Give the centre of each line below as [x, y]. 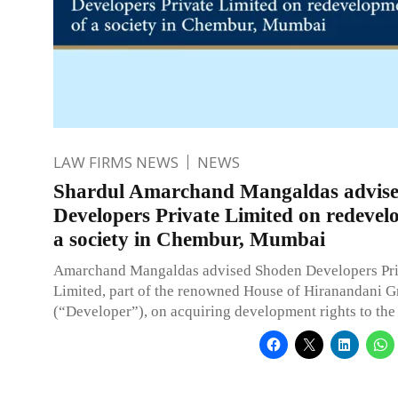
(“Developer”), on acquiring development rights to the [224, 311]
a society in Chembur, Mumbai [189, 239]
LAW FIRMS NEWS [116, 162]
